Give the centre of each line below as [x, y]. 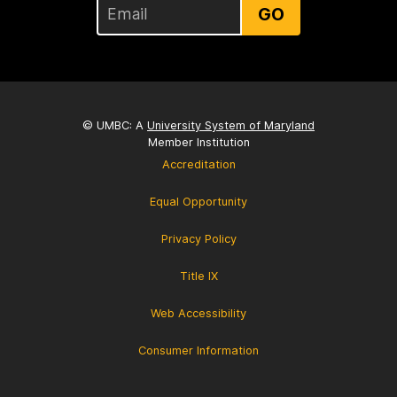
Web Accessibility [198, 313]
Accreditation [198, 164]
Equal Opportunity [198, 201]
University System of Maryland [231, 125]
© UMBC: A [115, 125]
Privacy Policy [198, 238]
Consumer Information [198, 350]
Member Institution [198, 142]
